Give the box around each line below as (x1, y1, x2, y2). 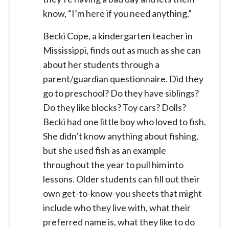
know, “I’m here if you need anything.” (43, 8, 193, 19)
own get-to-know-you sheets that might (43, 188, 202, 199)
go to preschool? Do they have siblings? (43, 87, 199, 99)
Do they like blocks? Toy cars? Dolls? (43, 102, 186, 113)
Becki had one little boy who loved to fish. (43, 116, 206, 128)
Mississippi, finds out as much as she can (43, 44, 201, 56)
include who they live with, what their (43, 202, 191, 214)
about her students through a (43, 59, 159, 71)
